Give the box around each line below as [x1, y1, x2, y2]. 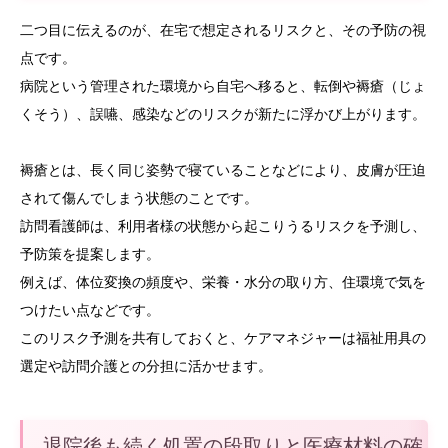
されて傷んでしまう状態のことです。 [20, 189, 258, 206]
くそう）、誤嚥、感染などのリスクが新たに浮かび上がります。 [20, 105, 426, 122]
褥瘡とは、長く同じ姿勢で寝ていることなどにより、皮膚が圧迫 [20, 161, 426, 178]
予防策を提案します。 [20, 245, 160, 262]
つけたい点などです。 [20, 301, 160, 318]
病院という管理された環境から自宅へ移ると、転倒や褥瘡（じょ [20, 77, 426, 94]
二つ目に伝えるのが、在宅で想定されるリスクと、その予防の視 [20, 21, 426, 38]
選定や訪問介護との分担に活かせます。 [20, 357, 272, 374]
